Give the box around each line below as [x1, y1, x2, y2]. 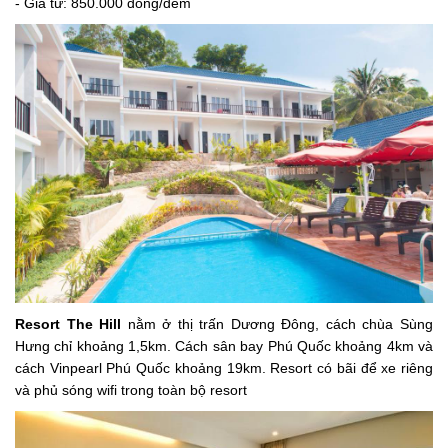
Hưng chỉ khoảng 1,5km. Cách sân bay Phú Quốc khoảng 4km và [15, 338, 433, 355]
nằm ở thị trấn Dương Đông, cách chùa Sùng [121, 316, 434, 333]
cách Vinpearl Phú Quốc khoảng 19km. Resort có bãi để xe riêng [15, 360, 433, 377]
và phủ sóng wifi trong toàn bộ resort [15, 382, 247, 399]
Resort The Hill [15, 316, 122, 333]
